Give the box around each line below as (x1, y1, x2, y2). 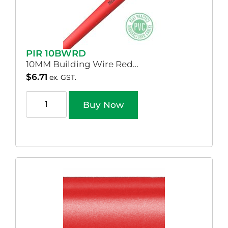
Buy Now (83, 100, 124, 110)
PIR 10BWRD (26, 47, 86, 59)
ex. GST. (49, 73, 76, 81)
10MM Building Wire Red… (26, 59, 138, 69)
